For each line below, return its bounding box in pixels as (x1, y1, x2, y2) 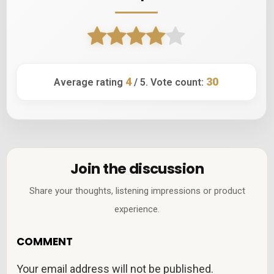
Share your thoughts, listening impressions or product (29, 185, 245, 197)
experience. (114, 204, 160, 215)
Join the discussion (70, 159, 204, 179)
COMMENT (17, 234, 73, 250)
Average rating (54, 76, 126, 88)
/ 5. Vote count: (131, 76, 207, 88)
